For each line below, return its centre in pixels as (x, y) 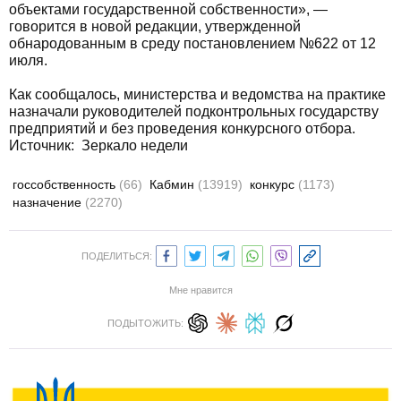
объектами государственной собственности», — (168, 9)
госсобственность (66, 184)
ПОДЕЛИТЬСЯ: (116, 256)
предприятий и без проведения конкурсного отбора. (182, 128)
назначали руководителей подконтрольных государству (194, 111)
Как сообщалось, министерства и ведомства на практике (197, 94)
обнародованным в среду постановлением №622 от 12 (192, 43)
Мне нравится (200, 290)
